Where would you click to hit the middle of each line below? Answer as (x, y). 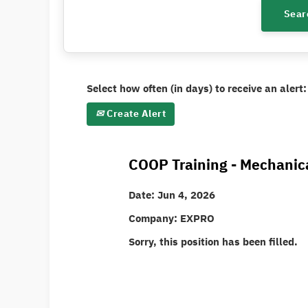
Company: (154, 218)
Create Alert (135, 113)
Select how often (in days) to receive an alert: (197, 88)
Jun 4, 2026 (186, 195)
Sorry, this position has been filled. (213, 242)
